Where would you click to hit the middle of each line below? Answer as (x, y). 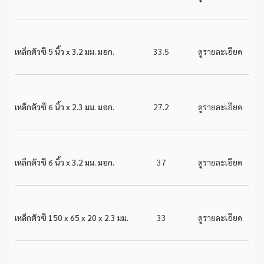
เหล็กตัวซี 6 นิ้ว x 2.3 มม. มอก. (65, 107)
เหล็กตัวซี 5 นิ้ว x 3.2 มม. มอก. (65, 51)
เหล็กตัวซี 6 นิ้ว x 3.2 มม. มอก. (65, 162)
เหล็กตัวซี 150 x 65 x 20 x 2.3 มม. (72, 217)
